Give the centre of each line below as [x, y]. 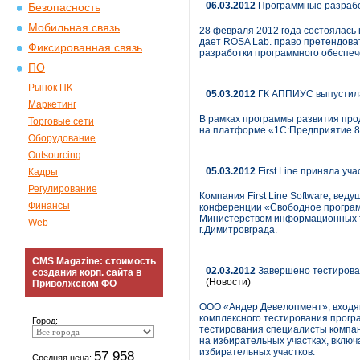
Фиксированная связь [85, 48]
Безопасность [64, 8]
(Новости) [228, 282]
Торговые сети [61, 121]
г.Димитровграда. [238, 230]
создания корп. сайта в [87, 272]
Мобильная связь [74, 28]
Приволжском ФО [74, 284]
